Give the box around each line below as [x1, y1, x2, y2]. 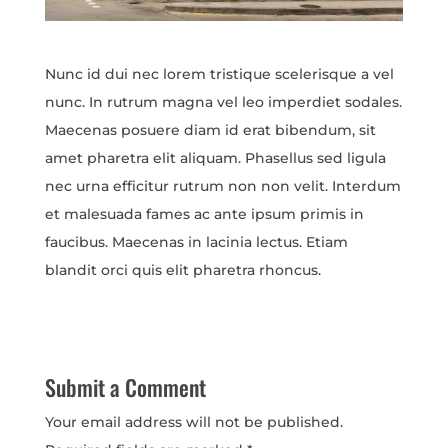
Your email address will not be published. [44, 412, 343, 431]
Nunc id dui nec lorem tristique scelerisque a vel [44, 64, 394, 83]
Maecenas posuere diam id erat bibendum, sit [44, 120, 376, 139]
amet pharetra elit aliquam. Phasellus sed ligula [44, 148, 386, 167]
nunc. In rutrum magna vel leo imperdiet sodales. [44, 92, 402, 111]
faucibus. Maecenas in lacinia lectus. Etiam [44, 232, 348, 251]
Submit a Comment [44, 370, 206, 403]
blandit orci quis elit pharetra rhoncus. [44, 260, 321, 279]
